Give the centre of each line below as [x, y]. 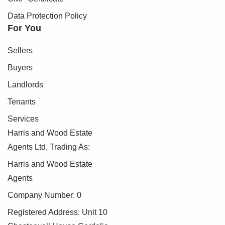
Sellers [20, 51]
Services [23, 119]
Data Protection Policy [47, 16]
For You [24, 28]
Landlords [25, 85]
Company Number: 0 [44, 195]
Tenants [22, 102]
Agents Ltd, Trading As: [49, 147]
